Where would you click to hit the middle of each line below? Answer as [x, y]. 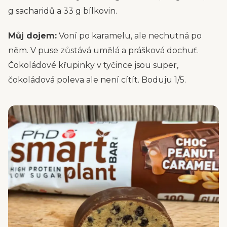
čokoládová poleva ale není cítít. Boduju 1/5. [97, 80]
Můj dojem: [32, 36]
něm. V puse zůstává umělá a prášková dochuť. [103, 50]
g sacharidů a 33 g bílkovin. [63, 11]
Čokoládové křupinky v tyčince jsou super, [93, 65]
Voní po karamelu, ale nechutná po [129, 36]
